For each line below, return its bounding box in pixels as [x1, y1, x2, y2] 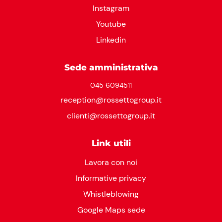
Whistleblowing [83, 188, 139, 199]
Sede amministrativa [64, 62, 158, 72]
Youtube [96, 18, 126, 29]
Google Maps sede [77, 204, 145, 215]
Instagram [93, 2, 129, 13]
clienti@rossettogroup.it [67, 110, 155, 121]
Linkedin [96, 34, 126, 45]
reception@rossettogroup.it [60, 94, 162, 105]
